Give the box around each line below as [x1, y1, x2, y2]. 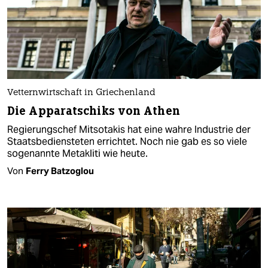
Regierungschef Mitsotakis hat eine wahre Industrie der [7, 123, 251, 136]
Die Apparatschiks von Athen [7, 103, 180, 118]
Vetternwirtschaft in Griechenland [7, 88, 156, 98]
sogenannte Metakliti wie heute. [7, 147, 148, 160]
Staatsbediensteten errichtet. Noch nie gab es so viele [7, 135, 247, 148]
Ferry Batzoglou [26, 165, 94, 176]
